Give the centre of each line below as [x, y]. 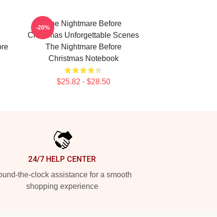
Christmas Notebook [83, 58]
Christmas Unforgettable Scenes [83, 35]
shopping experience [62, 186]
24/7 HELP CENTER [62, 159]
